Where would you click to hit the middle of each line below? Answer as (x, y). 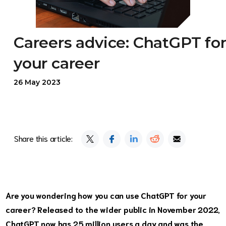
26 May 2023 (37, 82)
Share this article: (43, 138)
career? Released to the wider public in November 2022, (113, 209)
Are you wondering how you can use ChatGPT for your (106, 195)
